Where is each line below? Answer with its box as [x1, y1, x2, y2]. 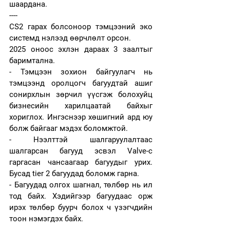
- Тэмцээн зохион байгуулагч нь [9, 67, 152, 76]
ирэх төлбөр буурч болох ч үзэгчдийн [9, 203, 152, 212]
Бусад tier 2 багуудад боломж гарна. [9, 169, 139, 178]
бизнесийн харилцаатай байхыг [9, 101, 152, 110]
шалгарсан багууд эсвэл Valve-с [9, 146, 152, 156]
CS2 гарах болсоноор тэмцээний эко [9, 22, 152, 31]
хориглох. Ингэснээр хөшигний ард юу [9, 112, 152, 122]
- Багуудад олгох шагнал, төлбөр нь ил [9, 180, 152, 189]
